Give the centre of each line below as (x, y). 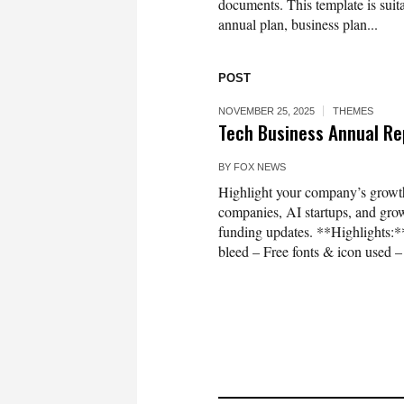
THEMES (353, 111)
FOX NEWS (260, 167)
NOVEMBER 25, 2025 (266, 111)
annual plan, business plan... (298, 24)
